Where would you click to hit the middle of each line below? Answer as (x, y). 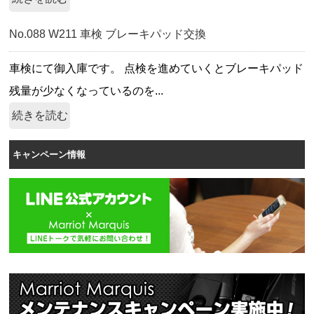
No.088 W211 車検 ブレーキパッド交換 (108, 34)
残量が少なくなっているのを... (87, 91)
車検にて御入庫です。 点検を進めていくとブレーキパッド (157, 69)
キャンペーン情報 (49, 154)
